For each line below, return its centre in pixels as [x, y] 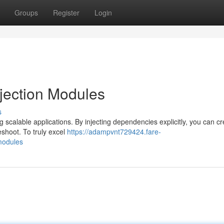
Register [66, 12]
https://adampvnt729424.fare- [114, 131]
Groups [26, 12]
